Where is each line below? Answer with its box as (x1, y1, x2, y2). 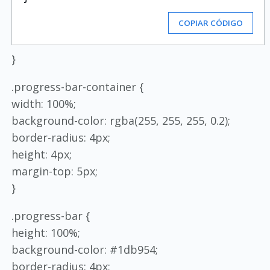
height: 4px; (11, 147, 72, 162)
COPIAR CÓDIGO (178, 17, 243, 28)
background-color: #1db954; (11, 242, 158, 257)
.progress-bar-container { (11, 80, 143, 94)
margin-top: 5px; (11, 164, 98, 178)
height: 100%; (11, 225, 80, 240)
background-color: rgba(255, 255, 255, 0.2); (11, 113, 230, 128)
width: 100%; (11, 96, 76, 111)
